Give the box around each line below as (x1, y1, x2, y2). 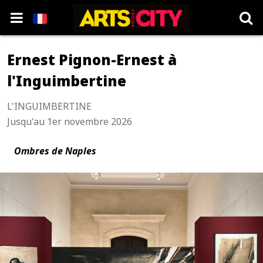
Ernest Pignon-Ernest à (7, 50, 177, 69)
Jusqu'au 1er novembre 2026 (7, 115, 132, 128)
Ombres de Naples (14, 144, 96, 157)
